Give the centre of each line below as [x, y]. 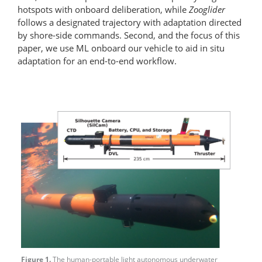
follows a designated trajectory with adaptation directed [130, 22]
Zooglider [207, 9]
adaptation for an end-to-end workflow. [97, 61]
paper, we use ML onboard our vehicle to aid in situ [121, 48]
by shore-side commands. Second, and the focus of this [129, 35]
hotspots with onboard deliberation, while [103, 9]
